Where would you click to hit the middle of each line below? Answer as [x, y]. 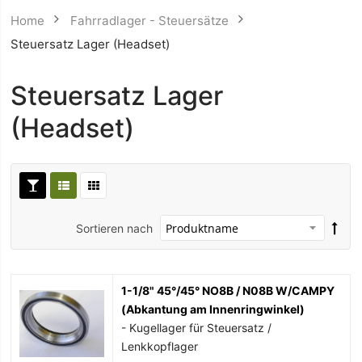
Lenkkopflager [160, 347]
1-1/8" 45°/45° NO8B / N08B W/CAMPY [228, 291]
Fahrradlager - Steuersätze [150, 21]
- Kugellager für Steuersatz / [197, 328]
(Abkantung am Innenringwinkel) [213, 309]
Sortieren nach [115, 228]
